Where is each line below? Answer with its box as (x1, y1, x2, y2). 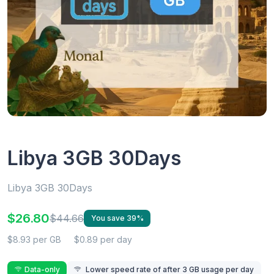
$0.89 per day (74, 234, 132, 245)
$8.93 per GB (7, 234, 61, 245)
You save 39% (91, 213, 144, 223)
